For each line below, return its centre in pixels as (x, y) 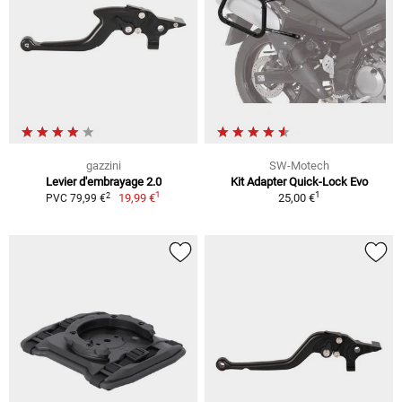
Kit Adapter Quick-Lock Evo (299, 182)
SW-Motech (299, 166)
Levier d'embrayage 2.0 (103, 182)
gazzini (103, 166)
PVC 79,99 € (75, 199)
